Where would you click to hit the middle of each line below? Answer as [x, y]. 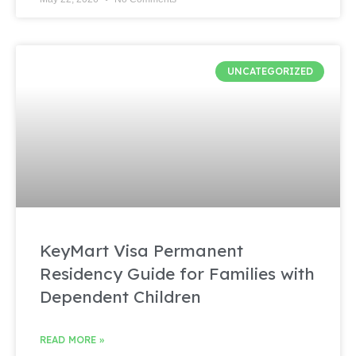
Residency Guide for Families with [177, 273]
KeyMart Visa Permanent [141, 250]
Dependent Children [120, 296]
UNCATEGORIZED [270, 72]
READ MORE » [72, 340]
